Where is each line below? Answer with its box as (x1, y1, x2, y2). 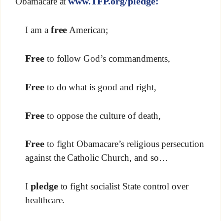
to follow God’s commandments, (44, 53, 171, 64)
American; (67, 25, 109, 35)
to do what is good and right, (44, 81, 156, 92)
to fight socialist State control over (58, 181, 189, 191)
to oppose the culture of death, (44, 110, 161, 121)
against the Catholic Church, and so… (25, 152, 168, 163)
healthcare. (25, 194, 65, 205)
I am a (25, 25, 51, 35)
